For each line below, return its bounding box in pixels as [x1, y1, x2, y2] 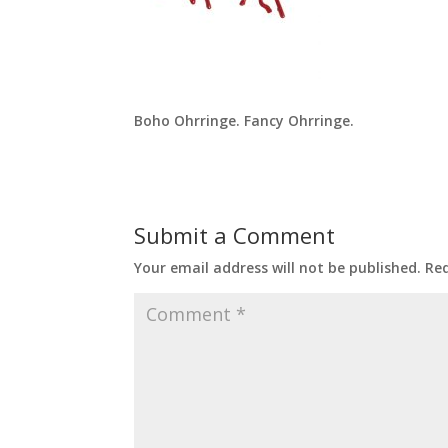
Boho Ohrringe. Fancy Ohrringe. [134, 111, 355, 131]
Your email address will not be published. [134, 258, 422, 278]
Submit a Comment [134, 220, 336, 251]
